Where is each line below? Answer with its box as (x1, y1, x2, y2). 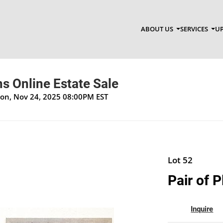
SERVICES (180, 24, 210, 34)
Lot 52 (167, 154, 193, 166)
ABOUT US (140, 24, 175, 34)
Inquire (191, 204, 214, 214)
